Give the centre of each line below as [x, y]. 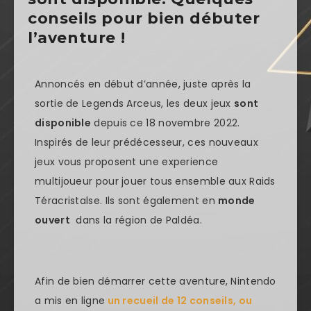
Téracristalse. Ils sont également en [127, 200]
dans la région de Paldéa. [136, 220]
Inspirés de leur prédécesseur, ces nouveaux [146, 142]
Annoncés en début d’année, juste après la [143, 84]
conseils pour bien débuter [144, 18]
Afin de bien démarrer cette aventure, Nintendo [155, 281]
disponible [63, 123]
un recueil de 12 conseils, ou [180, 301]
